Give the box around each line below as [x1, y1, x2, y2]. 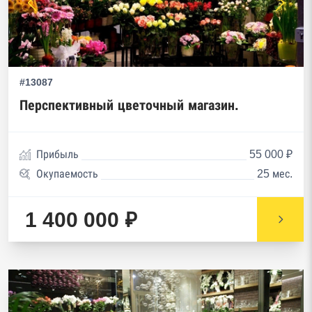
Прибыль [36, 148, 79, 160]
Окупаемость [36, 168, 98, 180]
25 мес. [257, 168, 292, 180]
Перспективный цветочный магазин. [19, 97, 239, 113]
